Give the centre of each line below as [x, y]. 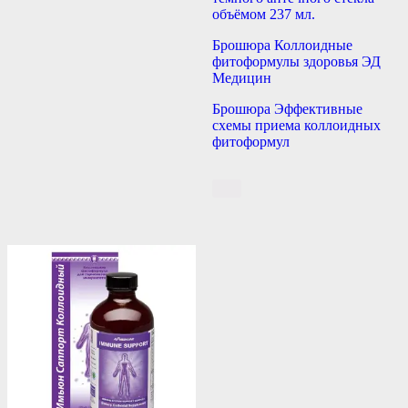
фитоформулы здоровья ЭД [296, 62]
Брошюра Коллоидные [282, 46]
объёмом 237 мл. [263, 15]
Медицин [241, 78]
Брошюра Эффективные [287, 109]
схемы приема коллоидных [296, 126]
